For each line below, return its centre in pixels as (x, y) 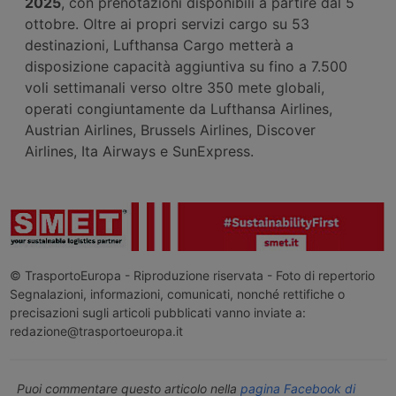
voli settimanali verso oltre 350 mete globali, (175, 87)
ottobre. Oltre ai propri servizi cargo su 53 (167, 23)
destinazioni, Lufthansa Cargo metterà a (159, 45)
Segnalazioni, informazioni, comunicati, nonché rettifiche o (177, 294)
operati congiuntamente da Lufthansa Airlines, (179, 108)
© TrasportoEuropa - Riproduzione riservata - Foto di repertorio (192, 276)
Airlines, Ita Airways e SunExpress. (139, 151)
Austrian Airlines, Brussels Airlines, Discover (170, 129)
